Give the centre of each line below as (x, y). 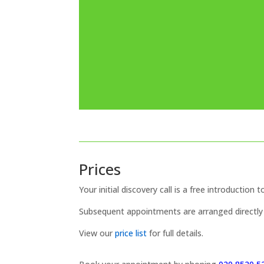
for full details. (175, 233)
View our (97, 233)
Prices (100, 169)
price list (131, 233)
